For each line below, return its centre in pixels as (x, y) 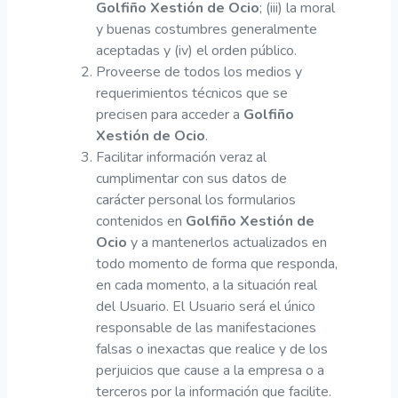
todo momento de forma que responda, (217, 263)
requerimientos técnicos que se (192, 93)
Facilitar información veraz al (181, 157)
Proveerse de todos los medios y (199, 72)
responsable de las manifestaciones (206, 327)
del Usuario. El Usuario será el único (206, 306)
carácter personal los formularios (196, 199)
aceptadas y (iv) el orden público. (196, 50)
